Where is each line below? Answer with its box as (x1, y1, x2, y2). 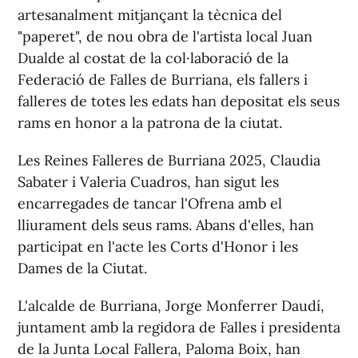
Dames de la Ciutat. (18, 259, 147, 278)
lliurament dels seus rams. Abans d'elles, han (18, 216, 314, 235)
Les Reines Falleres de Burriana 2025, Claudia (18, 151, 320, 170)
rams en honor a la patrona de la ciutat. (18, 113, 282, 133)
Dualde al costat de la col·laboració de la (18, 49, 288, 68)
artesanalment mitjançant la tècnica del (18, 6, 282, 25)
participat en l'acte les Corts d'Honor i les (18, 237, 298, 257)
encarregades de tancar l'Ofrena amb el (18, 194, 282, 213)
